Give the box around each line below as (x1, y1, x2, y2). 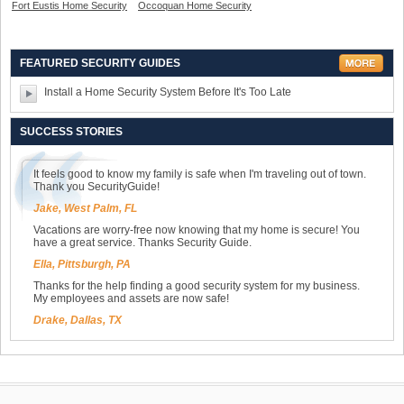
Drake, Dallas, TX (33, 314, 122, 327)
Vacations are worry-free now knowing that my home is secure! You (33, 224, 360, 237)
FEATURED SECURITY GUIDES (20, 57, 180, 70)
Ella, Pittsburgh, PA (33, 258, 131, 271)
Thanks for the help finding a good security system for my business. (33, 280, 360, 293)
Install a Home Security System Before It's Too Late (44, 86, 291, 99)
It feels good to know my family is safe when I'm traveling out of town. (33, 168, 366, 181)
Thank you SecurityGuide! (33, 180, 160, 194)
